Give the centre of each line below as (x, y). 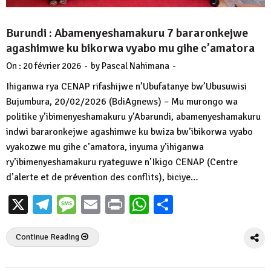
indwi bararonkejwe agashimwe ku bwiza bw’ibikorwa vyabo (129, 132)
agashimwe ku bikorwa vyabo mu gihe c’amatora (130, 48)
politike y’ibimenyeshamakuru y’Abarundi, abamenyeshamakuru (133, 116)
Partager (209, 204)
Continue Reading (48, 237)
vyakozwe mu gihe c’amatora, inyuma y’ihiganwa (105, 147)
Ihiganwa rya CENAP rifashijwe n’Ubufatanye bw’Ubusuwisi (126, 86)
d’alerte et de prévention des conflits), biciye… (102, 177)
